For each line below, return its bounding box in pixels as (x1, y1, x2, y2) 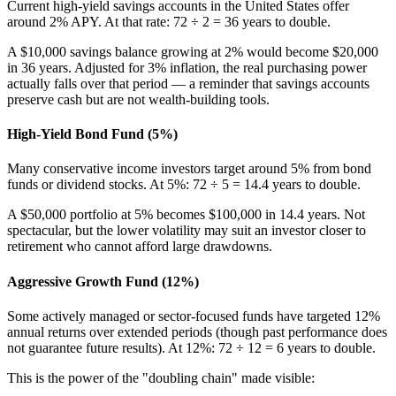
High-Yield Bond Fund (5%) (7, 126, 178, 142)
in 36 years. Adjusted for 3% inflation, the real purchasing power (7, 59, 367, 75)
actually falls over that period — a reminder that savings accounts (7, 75, 369, 91)
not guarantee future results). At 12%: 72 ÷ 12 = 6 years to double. (7, 339, 376, 355)
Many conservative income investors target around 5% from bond (7, 161, 371, 177)
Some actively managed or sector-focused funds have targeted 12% (7, 308, 380, 324)
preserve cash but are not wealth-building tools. (7, 91, 270, 107)
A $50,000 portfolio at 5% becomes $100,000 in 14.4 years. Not (7, 207, 365, 223)
